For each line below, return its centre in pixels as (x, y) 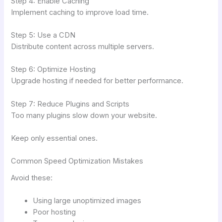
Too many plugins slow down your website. (84, 115)
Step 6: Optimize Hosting (54, 70)
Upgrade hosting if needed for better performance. (97, 81)
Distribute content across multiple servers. (83, 46)
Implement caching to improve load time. (80, 12)
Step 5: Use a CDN (43, 35)
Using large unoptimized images (87, 200)
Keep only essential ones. (55, 138)
